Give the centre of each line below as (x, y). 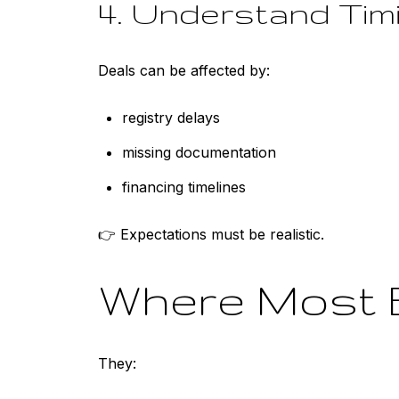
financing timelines (183, 187)
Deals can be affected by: (184, 70)
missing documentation (199, 152)
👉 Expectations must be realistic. (211, 234)
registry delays (171, 117)
